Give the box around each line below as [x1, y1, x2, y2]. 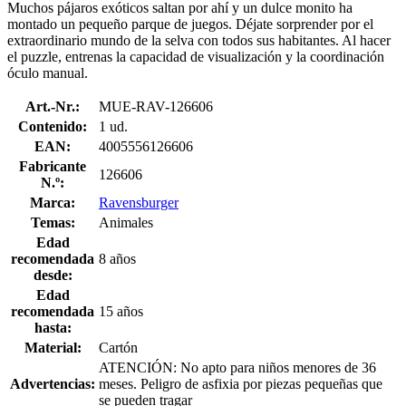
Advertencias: [10, 375, 95, 391]
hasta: [34, 319, 72, 335]
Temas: [30, 214, 75, 230]
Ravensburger [99, 194, 179, 210]
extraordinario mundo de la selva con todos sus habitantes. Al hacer [7, 32, 391, 48]
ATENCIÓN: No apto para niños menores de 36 [99, 359, 376, 375]
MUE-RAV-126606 [99, 98, 213, 114]
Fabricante [19, 158, 86, 174]
